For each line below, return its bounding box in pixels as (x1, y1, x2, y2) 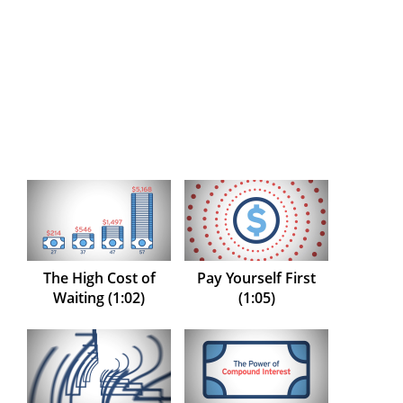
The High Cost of (42, 268, 156, 289)
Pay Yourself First (197, 268, 316, 289)
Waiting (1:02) (53, 288, 145, 309)
